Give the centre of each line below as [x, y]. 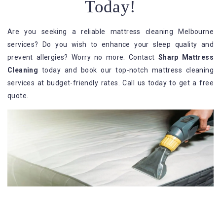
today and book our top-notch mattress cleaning [126, 70]
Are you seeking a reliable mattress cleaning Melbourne [110, 31]
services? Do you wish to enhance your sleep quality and [110, 44]
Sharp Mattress [186, 57]
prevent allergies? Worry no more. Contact [83, 57]
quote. [18, 95]
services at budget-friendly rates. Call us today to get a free [110, 83]
